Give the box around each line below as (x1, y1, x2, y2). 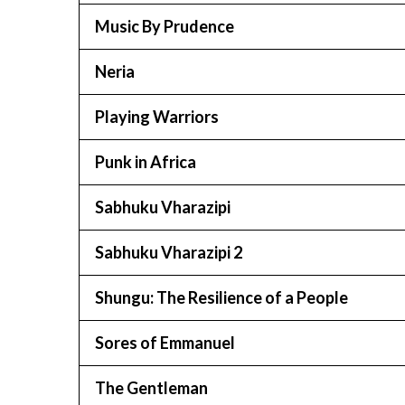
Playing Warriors (95, 107, 219, 127)
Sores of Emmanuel (95, 333, 235, 353)
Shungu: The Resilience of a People (95, 287, 348, 307)
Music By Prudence (95, 16, 234, 36)
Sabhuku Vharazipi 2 (95, 242, 242, 262)
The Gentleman (95, 378, 208, 398)
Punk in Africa (95, 152, 196, 172)
